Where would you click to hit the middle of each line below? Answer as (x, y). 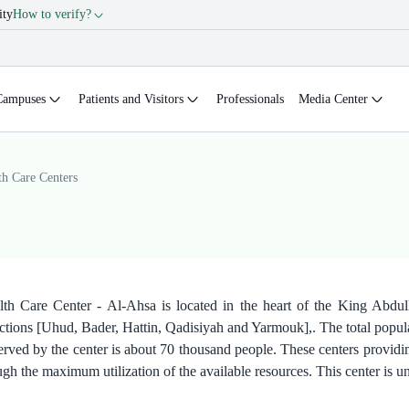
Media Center (333, 99)
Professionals (250, 99)
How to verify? (52, 14)
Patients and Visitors (131, 99)
